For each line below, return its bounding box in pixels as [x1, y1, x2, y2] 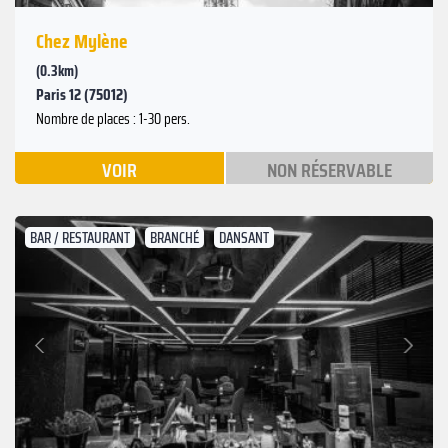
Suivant [364, 321, 405, 347]
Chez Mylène [36, 24, 128, 57]
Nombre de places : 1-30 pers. [36, 106, 190, 131]
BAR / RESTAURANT [30, 225, 130, 250]
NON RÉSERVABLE [266, 153, 392, 186]
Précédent [41, 343, 98, 369]
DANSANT [219, 225, 269, 250]
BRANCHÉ [150, 225, 199, 250]
